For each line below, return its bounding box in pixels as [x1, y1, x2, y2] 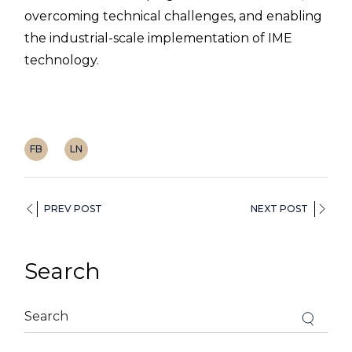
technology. [24, 53, 100, 68]
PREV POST [44, 203, 103, 215]
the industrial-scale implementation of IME [24, 31, 293, 46]
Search [24, 258, 101, 285]
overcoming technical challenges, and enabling [24, 9, 323, 24]
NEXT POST [250, 203, 308, 215]
